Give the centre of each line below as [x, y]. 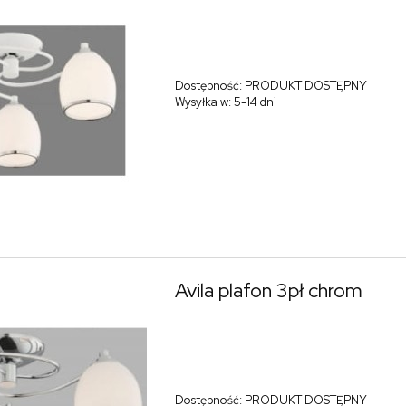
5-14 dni [255, 102]
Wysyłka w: [203, 102]
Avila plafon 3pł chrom [268, 290]
